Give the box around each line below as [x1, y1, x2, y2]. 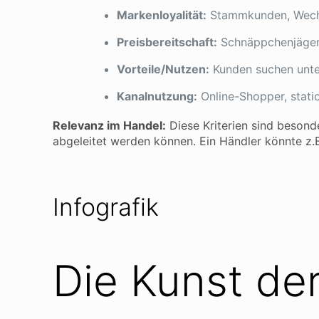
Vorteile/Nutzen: [117, 62, 209, 76]
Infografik [53, 192, 159, 221]
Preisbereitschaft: [117, 35, 217, 49]
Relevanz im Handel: [53, 118, 166, 132]
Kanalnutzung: [117, 89, 197, 103]
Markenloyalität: [117, 8, 206, 22]
